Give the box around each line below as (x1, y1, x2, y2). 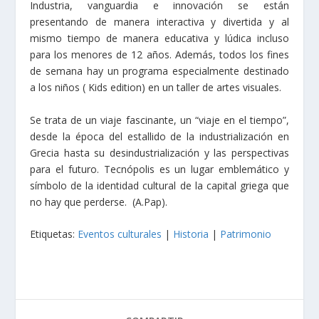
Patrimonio (220, 227, 272, 241)
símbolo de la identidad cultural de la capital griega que (30, 178, 289, 192)
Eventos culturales (78, 227, 162, 241)
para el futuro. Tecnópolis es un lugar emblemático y (30, 162, 289, 176)
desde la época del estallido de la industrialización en (30, 129, 289, 143)
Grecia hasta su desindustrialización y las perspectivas (30, 145, 289, 159)
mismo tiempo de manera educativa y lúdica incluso (30, 31, 289, 46)
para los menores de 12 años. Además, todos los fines (30, 48, 289, 62)
